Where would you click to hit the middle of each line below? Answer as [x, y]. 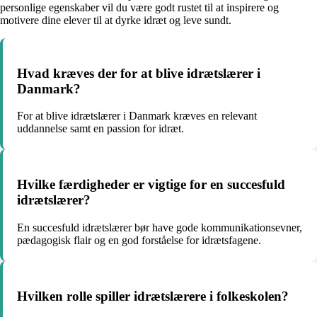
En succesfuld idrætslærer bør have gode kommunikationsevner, [160, 227]
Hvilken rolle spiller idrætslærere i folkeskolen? [153, 296]
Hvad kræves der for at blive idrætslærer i [139, 73]
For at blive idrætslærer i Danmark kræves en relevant [137, 116]
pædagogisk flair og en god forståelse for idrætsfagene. [139, 240]
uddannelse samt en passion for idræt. [100, 129]
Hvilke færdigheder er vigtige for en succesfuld [151, 185]
